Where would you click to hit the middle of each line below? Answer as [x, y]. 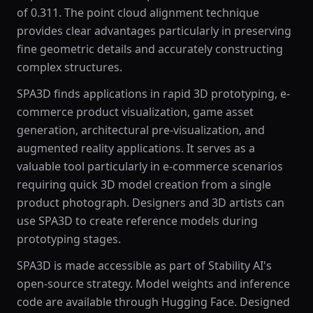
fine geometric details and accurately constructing [150, 49]
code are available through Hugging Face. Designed [153, 302]
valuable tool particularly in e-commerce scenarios [150, 166]
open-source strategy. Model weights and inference [153, 284]
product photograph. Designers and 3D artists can [151, 203]
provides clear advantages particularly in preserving [154, 31]
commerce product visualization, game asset [135, 112]
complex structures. [70, 67]
